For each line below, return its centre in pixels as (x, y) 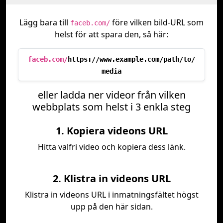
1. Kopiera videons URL (111, 131)
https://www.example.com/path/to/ (131, 59)
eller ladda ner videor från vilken (111, 95)
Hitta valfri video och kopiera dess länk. (111, 147)
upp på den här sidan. (111, 207)
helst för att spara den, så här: (111, 34)
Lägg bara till (45, 22)
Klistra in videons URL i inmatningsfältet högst (111, 195)
